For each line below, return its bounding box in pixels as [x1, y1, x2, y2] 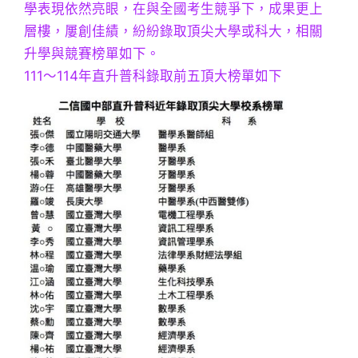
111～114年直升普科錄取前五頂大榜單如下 [24, 68, 282, 85]
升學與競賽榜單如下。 [24, 46, 160, 62]
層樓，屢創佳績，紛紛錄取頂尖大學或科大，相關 [24, 23, 323, 40]
